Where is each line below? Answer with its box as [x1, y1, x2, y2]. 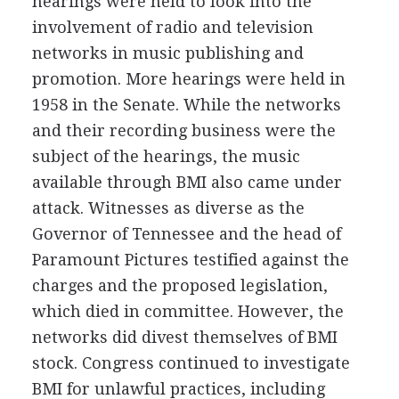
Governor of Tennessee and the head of [31, 224, 341, 243]
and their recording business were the [31, 121, 336, 140]
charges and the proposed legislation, [31, 276, 328, 295]
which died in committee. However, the [31, 302, 344, 321]
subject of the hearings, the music [31, 147, 300, 166]
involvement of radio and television [31, 18, 313, 37]
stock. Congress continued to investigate [31, 354, 350, 372]
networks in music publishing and [31, 44, 304, 62]
